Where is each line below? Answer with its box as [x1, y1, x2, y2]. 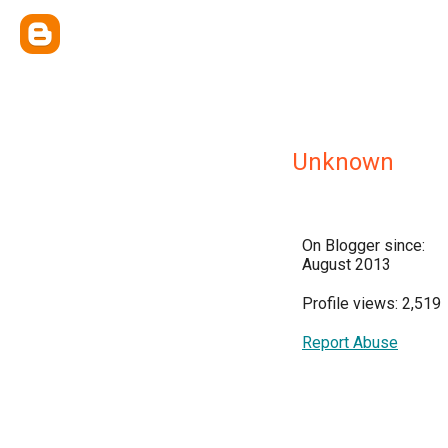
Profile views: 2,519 [302, 294, 441, 313]
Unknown [292, 148, 394, 176]
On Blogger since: [302, 236, 425, 255]
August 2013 [302, 255, 391, 274]
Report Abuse [302, 333, 398, 352]
